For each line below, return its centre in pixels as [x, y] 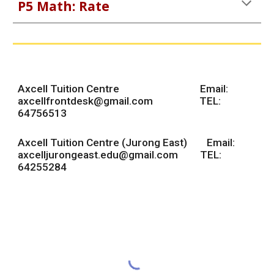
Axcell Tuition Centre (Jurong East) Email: [127, 143]
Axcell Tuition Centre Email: [123, 89]
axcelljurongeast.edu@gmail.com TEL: [120, 155]
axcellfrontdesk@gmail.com [86, 101]
